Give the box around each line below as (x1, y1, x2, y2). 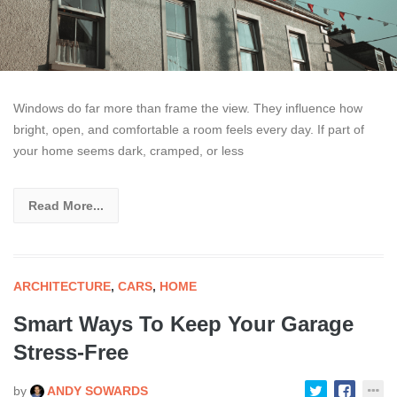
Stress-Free (13, 339, 128, 364)
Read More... (28, 198, 104, 213)
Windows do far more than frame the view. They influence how (13, 100, 362, 115)
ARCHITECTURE (13, 278, 111, 293)
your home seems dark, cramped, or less (13, 143, 244, 158)
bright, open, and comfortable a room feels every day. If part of (13, 121, 364, 136)
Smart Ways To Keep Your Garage (13, 311, 354, 336)
